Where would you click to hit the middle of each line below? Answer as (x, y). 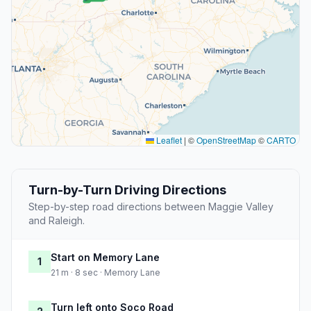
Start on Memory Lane (105, 258)
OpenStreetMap (226, 140)
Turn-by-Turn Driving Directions (127, 190)
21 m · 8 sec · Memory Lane (106, 273)
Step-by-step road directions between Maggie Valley (151, 207)
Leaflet (168, 140)
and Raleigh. (57, 221)
